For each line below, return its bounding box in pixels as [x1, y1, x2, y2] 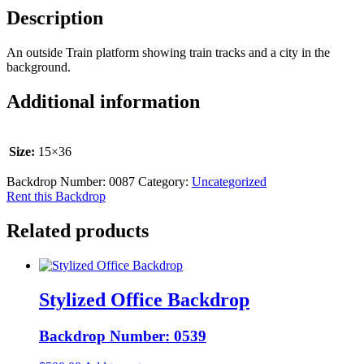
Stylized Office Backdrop [39, 288, 249, 310]
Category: [138, 175, 192, 189]
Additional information [6, 91, 200, 113]
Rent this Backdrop [6, 189, 106, 204]
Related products [6, 219, 149, 241]
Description [6, 7, 103, 29]
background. [6, 60, 71, 75]
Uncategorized [192, 175, 266, 189]
